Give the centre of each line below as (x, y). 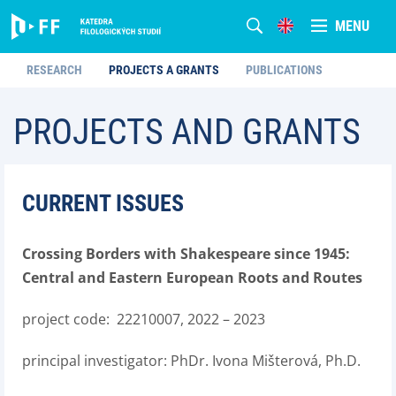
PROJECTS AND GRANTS (187, 132)
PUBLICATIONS (284, 70)
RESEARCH (54, 70)
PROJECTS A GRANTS (164, 70)
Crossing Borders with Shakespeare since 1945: (186, 254)
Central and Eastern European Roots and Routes (192, 278)
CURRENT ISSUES (103, 203)
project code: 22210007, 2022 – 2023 (144, 319)
